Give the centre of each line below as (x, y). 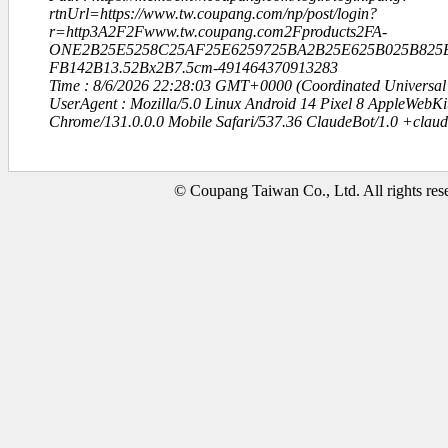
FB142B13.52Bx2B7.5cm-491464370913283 (193, 67)
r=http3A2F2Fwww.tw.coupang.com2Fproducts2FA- (218, 31)
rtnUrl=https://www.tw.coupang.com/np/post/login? (213, 13)
